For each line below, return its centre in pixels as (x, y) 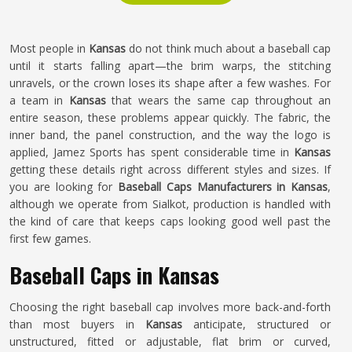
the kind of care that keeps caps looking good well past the (170, 221)
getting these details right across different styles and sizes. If (170, 169)
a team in (39, 100)
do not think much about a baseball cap (229, 48)
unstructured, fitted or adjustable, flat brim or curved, (170, 341)
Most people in (49, 48)
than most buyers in (77, 324)
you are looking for (64, 187)
